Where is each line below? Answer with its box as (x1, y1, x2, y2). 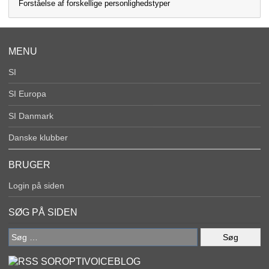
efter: (8, 241, 28, 252)
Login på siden (8, 181, 65, 191)
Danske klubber (8, 133, 68, 143)
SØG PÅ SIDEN (8, 207, 78, 218)
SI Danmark (8, 110, 54, 121)
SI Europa (8, 89, 47, 99)
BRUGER (8, 160, 51, 171)
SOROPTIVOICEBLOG (41, 256, 141, 267)
